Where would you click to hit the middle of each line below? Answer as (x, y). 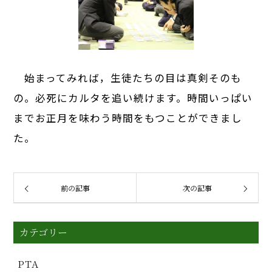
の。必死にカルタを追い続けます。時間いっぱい (133, 98)
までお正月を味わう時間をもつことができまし (128, 118)
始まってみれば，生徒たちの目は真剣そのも (128, 78)
